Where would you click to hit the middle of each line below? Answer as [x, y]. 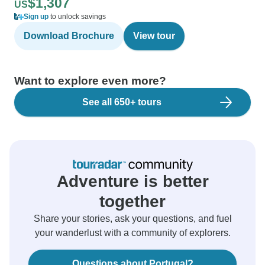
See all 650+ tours [122, 102]
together [132, 201]
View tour [154, 36]
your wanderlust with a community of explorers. [132, 233]
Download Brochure [69, 36]
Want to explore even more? [90, 81]
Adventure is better [132, 181]
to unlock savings [77, 17]
